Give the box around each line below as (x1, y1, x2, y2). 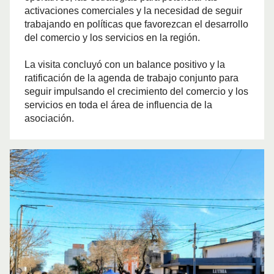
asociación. (24, 113, 74, 124)
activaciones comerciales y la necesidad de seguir (24, 6, 242, 16)
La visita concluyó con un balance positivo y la (24, 59, 225, 70)
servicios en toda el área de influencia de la (24, 100, 212, 110)
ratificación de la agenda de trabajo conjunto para (24, 73, 239, 83)
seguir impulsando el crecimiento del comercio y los (24, 86, 248, 97)
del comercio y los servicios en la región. (24, 32, 200, 43)
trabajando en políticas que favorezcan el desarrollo (24, 19, 248, 29)
